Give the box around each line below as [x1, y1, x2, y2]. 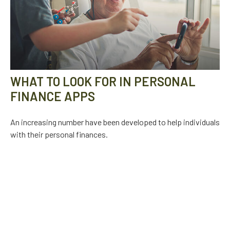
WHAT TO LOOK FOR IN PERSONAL [10, 74, 196, 89]
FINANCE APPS [10, 89, 95, 104]
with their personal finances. [10, 129, 108, 140]
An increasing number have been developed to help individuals [10, 117, 220, 127]
